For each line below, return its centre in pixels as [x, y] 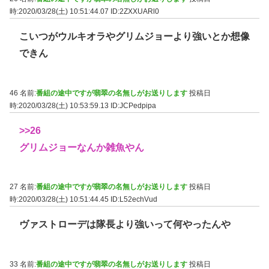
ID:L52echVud [134, 200]
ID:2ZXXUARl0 [135, 12]
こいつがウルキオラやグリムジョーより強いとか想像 [134, 37]
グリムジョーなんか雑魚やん [82, 147]
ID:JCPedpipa [133, 105]
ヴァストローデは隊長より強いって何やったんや [125, 225]
